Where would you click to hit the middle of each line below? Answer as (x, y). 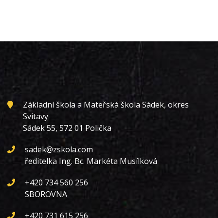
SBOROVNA (46, 194)
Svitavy (36, 117)
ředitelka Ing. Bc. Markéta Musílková (91, 161)
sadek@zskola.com (59, 150)
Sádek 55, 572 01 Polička (67, 128)
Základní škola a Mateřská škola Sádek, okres (106, 105)
